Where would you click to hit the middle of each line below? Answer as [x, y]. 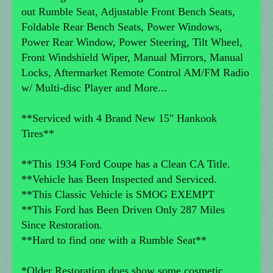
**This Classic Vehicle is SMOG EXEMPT [118, 195]
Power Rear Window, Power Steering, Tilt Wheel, [132, 42]
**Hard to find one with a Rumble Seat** [114, 240]
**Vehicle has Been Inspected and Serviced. [119, 179]
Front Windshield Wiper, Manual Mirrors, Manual [132, 58]
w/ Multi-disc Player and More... [94, 88]
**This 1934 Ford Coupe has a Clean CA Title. [126, 164]
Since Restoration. [62, 225]
